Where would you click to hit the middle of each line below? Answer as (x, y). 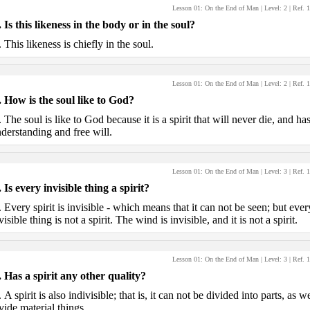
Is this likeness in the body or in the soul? (99, 25)
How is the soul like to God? (69, 100)
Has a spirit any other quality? (75, 276)
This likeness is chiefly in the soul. (79, 44)
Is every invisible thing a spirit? (76, 188)
